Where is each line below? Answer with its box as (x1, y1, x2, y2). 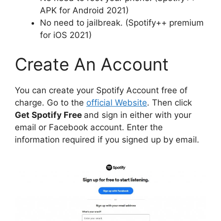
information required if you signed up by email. (15, 135, 199, 145)
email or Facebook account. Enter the (15, 122, 163, 133)
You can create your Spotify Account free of (15, 85, 187, 96)
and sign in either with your (84, 110, 191, 120)
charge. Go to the (15, 98, 86, 108)
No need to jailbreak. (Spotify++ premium (40, 17, 204, 28)
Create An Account (15, 54, 169, 75)
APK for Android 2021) (40, 5, 129, 15)
